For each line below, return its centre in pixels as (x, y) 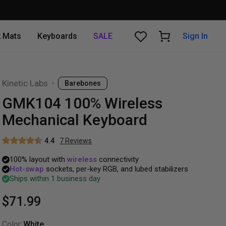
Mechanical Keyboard (75, 120)
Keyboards (57, 36)
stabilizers (172, 169)
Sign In (195, 36)
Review (76, 141)
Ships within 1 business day (55, 179)
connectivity (119, 159)
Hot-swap (27, 169)
